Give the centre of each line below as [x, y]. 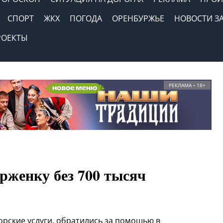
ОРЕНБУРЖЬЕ [138, 18]
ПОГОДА [86, 18]
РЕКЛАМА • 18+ [187, 85]
